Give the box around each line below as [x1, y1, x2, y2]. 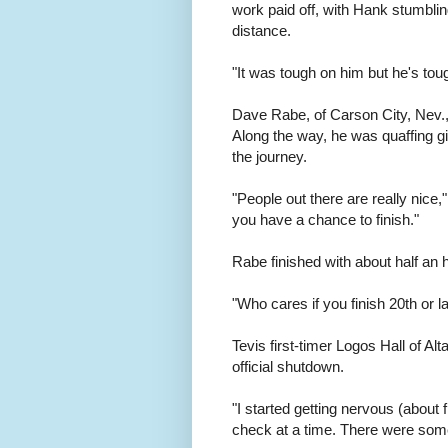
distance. [232, 22, 291, 40]
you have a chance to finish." [232, 211, 419, 229]
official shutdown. [232, 358, 344, 376]
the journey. [232, 148, 307, 166]
